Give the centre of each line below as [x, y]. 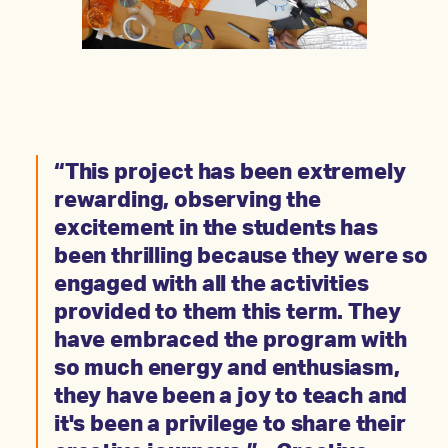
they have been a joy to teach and [231, 397]
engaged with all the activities [211, 285]
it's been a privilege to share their [230, 425]
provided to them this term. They [227, 313]
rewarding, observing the [187, 201]
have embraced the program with [230, 341]
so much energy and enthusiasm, [227, 369]
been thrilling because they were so [241, 257]
